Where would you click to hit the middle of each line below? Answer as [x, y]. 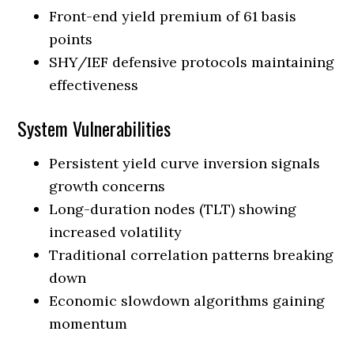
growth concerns [107, 186]
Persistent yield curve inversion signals [185, 163]
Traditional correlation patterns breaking [192, 254]
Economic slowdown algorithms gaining [187, 300]
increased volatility [116, 232]
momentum [88, 323]
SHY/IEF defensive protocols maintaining [192, 62]
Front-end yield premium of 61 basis [173, 16]
